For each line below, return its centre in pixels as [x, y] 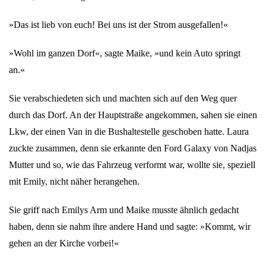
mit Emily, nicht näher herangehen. [74, 181]
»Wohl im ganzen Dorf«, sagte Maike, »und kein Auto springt [125, 53]
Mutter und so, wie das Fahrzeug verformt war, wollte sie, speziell [132, 165]
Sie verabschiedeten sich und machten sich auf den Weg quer [123, 98]
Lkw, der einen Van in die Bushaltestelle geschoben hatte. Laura [129, 132]
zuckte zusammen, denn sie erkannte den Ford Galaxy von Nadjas [133, 148]
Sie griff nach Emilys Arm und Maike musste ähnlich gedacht [124, 210]
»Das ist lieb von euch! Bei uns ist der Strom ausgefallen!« [118, 25]
